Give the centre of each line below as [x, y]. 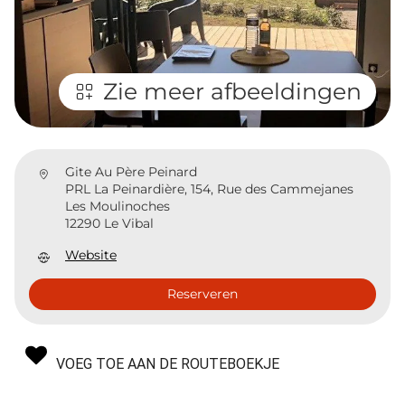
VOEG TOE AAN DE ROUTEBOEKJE [168, 364]
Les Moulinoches [118, 206]
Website [91, 255]
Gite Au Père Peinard [131, 172]
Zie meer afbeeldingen [232, 91]
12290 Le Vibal [109, 223]
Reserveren [202, 294]
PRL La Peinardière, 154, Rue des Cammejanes [209, 189]
